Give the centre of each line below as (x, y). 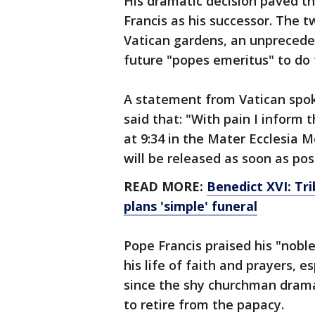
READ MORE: (165, 186)
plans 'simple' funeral (191, 206)
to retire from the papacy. (204, 304)
